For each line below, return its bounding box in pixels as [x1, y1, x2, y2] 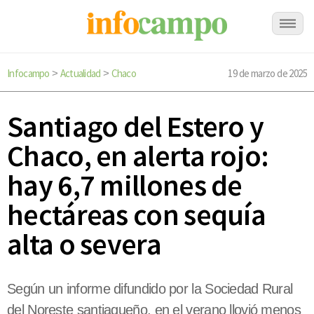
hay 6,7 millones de [7, 167, 243, 204]
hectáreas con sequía [7, 196, 266, 233]
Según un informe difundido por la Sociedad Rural [7, 281, 293, 297]
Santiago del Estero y [7, 108, 264, 145]
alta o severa [7, 226, 161, 263]
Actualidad [60, 67, 101, 80]
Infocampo [7, 67, 50, 80]
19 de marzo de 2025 [228, 67, 307, 80]
